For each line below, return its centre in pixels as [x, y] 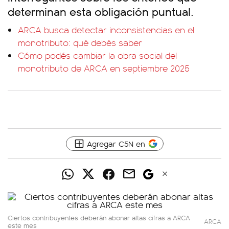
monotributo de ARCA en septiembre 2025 [104, 68]
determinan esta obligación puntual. [101, 11]
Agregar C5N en [116, 143]
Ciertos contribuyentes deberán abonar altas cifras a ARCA [99, 217]
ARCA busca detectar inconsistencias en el [106, 30]
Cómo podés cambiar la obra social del [97, 55]
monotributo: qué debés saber [80, 42]
